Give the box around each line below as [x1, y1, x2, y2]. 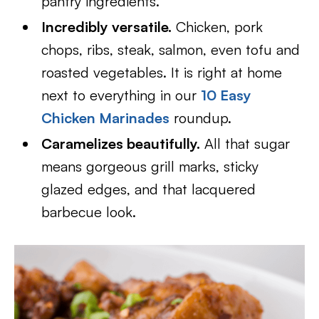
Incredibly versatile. [41, 18, 172, 36]
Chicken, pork [172, 18, 263, 36]
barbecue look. [41, 203, 137, 221]
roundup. [169, 109, 232, 127]
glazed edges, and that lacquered [41, 180, 256, 198]
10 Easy [201, 86, 252, 104]
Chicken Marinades [41, 109, 170, 127]
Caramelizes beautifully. [41, 135, 201, 152]
